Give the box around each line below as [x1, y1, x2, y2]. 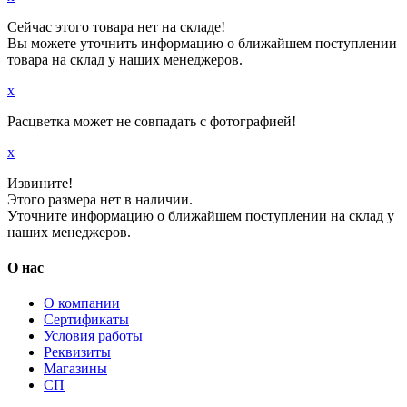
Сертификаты [44, 312, 129, 328]
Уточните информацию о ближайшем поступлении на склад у [7, 207, 394, 223]
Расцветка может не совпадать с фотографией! [7, 113, 296, 129]
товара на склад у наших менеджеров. [7, 51, 243, 67]
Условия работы [44, 328, 143, 344]
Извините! [7, 174, 73, 191]
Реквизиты [44, 344, 111, 361]
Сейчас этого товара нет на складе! [7, 18, 225, 35]
